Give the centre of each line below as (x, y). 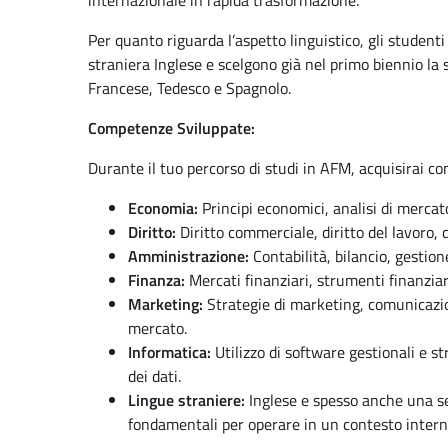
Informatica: (169, 352)
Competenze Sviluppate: (171, 128)
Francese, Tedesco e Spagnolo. (189, 88)
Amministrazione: (188, 256)
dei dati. (154, 376)
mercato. (157, 328)
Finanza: (156, 280)
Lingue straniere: (186, 400)
